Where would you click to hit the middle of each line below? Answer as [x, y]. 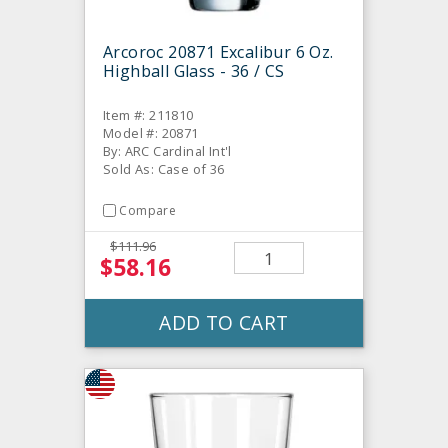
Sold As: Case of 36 [164, 169]
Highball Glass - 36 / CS [194, 71]
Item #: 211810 [148, 115]
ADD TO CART [224, 323]
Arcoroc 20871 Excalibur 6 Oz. [218, 52]
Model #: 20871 [151, 133]
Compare [148, 210]
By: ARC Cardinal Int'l [167, 151]
